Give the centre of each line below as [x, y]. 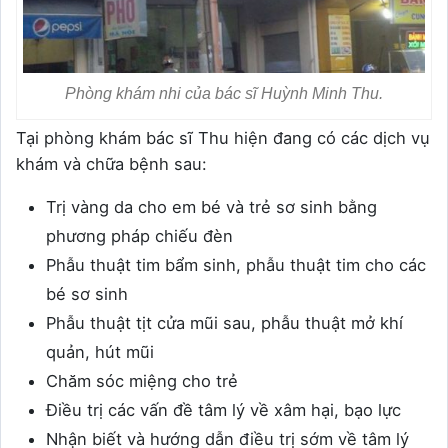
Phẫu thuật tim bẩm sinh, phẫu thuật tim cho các [236, 265]
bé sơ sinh [87, 294]
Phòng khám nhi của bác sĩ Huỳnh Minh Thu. [224, 93]
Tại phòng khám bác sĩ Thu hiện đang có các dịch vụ [223, 138]
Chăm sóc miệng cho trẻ [142, 381]
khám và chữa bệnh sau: [111, 164]
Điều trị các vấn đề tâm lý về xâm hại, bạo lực [223, 410]
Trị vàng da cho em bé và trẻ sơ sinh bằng [211, 207]
